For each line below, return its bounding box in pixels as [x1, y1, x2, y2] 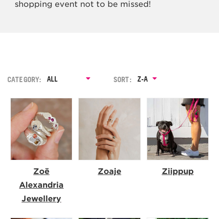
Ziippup [161, 166, 194, 176]
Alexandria [19, 180, 64, 190]
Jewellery [22, 194, 62, 203]
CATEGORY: [7, 75, 42, 85]
